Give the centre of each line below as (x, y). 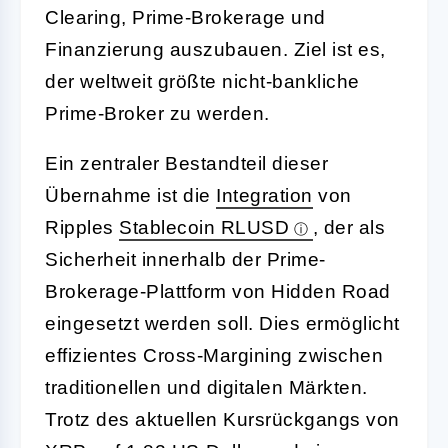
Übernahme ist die (130, 195)
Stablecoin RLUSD (204, 227)
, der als (348, 227)
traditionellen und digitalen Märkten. (206, 387)
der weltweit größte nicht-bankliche (202, 81)
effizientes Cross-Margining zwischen (214, 355)
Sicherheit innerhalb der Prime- (185, 259)
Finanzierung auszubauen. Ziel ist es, (215, 49)
